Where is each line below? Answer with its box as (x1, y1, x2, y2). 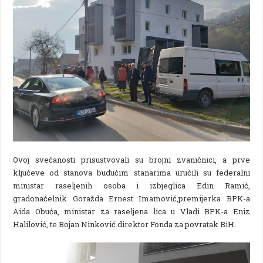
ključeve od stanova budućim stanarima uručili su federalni (13, 167, 250, 178)
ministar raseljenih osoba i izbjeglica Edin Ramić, (13, 180, 250, 191)
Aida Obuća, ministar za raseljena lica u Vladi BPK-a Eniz (13, 205, 250, 217)
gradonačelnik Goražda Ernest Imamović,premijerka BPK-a (13, 193, 250, 204)
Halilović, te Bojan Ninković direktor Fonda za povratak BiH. (13, 218, 237, 230)
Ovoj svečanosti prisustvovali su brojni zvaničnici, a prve (13, 154, 250, 165)
